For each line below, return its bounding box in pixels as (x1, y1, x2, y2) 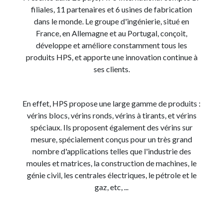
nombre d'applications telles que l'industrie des (32, 146, 191, 156)
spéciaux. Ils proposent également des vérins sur (30, 122, 193, 132)
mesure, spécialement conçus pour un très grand (31, 134, 192, 144)
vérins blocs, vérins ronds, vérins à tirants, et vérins (26, 111, 197, 120)
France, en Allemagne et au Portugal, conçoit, (36, 28, 187, 38)
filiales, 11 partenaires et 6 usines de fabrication (31, 4, 192, 14)
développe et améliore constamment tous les (36, 40, 187, 50)
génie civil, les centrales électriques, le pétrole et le (26, 170, 197, 180)
